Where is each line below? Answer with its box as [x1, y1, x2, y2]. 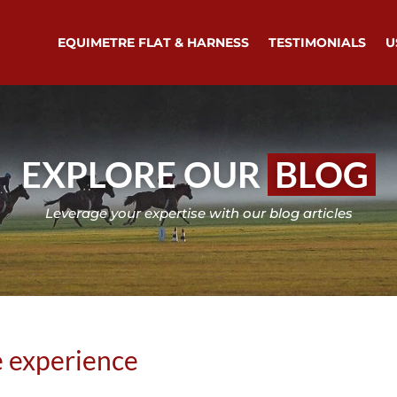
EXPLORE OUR [21, 152, 268, 196]
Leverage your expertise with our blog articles [44, 204, 353, 222]
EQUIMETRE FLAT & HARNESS [57, 35, 249, 51]
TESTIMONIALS [268, 35, 366, 51]
